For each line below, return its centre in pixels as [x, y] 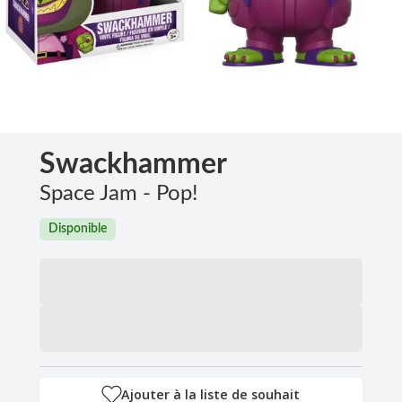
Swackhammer [133, 164]
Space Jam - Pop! [118, 193]
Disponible [78, 228]
